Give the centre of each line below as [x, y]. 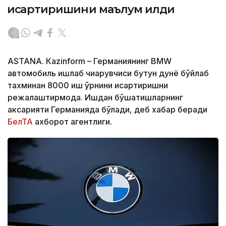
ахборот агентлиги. [73, 122]
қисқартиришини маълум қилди [91, 10]
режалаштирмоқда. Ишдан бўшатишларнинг [95, 98]
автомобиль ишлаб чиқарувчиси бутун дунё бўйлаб [108, 73]
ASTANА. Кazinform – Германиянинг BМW [90, 61]
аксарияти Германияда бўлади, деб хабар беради [107, 110]
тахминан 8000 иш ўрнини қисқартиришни [88, 86]
